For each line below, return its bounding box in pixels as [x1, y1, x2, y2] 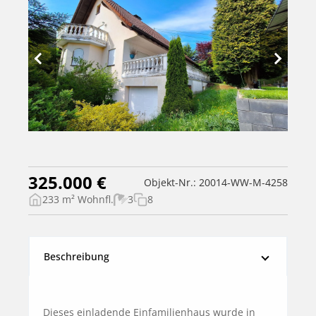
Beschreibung [44, 250, 109, 264]
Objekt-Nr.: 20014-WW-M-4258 [144, 176, 288, 190]
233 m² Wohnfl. [42, 193, 114, 207]
